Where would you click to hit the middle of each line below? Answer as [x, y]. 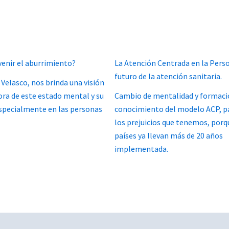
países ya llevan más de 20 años [169, 135]
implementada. [141, 148]
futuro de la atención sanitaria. [168, 76]
